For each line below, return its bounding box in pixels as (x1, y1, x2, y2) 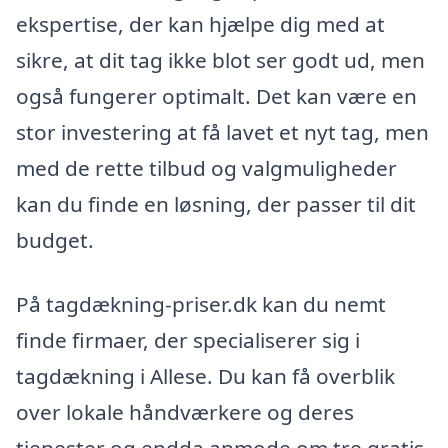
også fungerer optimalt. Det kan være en (16, 82, 417, 111)
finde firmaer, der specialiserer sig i (16, 326, 360, 354)
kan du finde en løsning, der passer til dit (16, 190, 416, 219)
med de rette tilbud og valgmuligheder (16, 154, 397, 183)
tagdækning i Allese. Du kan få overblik (16, 362, 395, 390)
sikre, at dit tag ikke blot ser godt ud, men (16, 46, 425, 75)
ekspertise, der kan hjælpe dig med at (16, 10, 385, 39)
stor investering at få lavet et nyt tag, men (16, 118, 429, 147)
